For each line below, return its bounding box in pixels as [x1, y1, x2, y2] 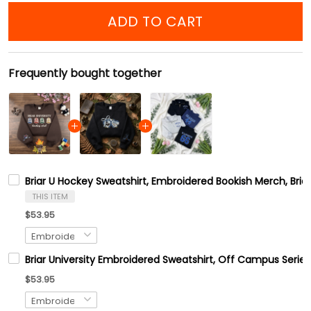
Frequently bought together [8, 65, 162, 82]
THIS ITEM [32, 191, 68, 203]
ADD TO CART [108, 12, 203, 32]
